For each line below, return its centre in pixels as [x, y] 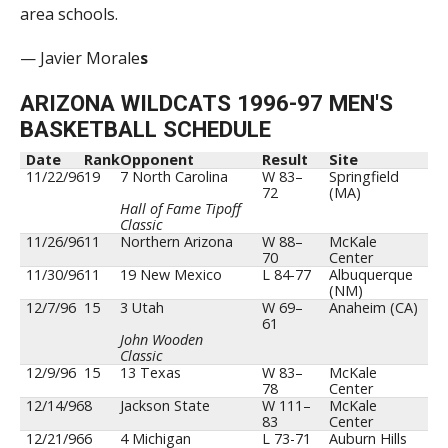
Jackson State [165, 406]
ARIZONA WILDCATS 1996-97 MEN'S [206, 103]
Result [285, 160]
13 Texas [151, 373]
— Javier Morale [79, 58]
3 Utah [142, 308]
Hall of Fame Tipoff [181, 209]
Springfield [364, 177]
